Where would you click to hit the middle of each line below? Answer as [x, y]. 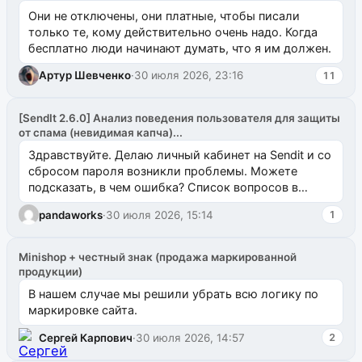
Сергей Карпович [86, 337]
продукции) [51, 271]
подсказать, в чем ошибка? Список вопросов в [163, 187]
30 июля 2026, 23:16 [189, 76]
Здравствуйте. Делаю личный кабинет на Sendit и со [179, 154]
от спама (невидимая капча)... [101, 132]
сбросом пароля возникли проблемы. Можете [162, 170]
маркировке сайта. [82, 310]
